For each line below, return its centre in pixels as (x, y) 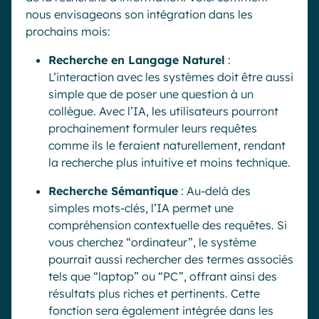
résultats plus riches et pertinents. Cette (154, 293)
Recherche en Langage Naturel (137, 60)
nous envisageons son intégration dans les (139, 14)
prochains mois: (68, 31)
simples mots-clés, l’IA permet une (141, 208)
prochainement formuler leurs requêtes (153, 128)
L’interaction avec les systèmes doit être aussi (171, 77)
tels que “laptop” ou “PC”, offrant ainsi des (163, 276)
